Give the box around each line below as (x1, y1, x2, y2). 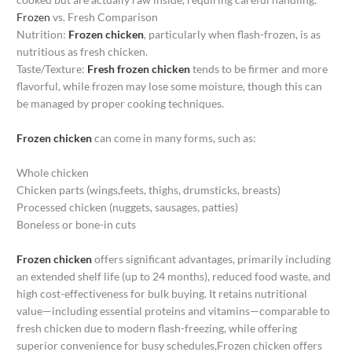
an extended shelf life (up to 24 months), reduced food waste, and (16, 269, 332, 284)
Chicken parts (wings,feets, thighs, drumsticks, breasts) (16, 183, 281, 197)
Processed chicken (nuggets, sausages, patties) (16, 200, 239, 214)
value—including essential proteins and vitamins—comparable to (16, 304, 331, 318)
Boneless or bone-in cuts (16, 218, 137, 232)
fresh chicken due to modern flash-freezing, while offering (16, 321, 298, 335)
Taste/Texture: (16, 62, 88, 76)
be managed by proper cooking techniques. (16, 97, 225, 111)
